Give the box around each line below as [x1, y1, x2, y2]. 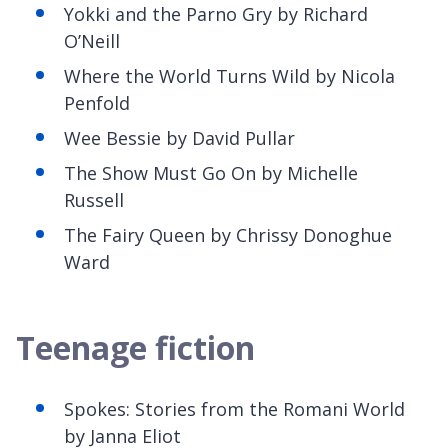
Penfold [64, 90, 130, 115]
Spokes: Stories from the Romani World [64, 396, 405, 421]
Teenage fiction [16, 325, 255, 369]
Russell [64, 187, 129, 212]
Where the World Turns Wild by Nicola [64, 63, 395, 88]
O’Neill [64, 28, 125, 53]
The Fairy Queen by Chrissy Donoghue [64, 222, 392, 247]
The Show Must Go [64, 160, 231, 185]
